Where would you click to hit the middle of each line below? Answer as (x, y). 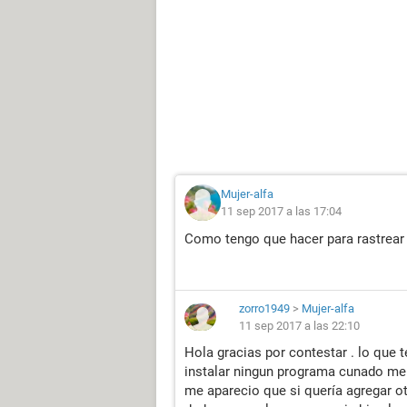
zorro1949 (264, 308)
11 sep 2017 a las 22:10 (299, 326)
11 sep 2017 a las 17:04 (281, 211)
